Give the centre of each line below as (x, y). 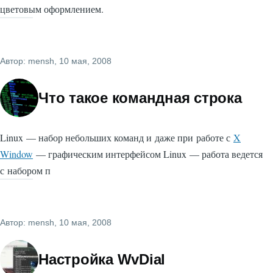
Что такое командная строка (140, 98)
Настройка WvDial (102, 260)
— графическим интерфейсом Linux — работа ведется (148, 154)
